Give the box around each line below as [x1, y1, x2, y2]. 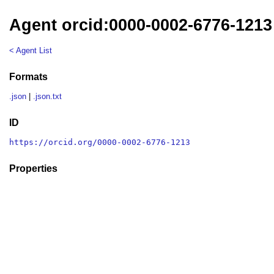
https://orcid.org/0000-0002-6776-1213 [9, 138, 191, 147]
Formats [9, 71, 48, 82]
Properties [9, 163, 58, 174]
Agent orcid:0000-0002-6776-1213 [9, 16, 273, 35]
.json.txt [33, 92, 62, 102]
